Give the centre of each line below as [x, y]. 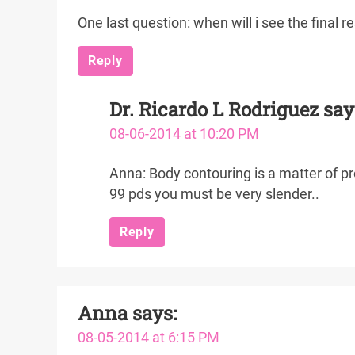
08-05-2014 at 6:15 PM [149, 338]
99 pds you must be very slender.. [214, 194]
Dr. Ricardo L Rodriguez [214, 109]
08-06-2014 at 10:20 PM [184, 134]
